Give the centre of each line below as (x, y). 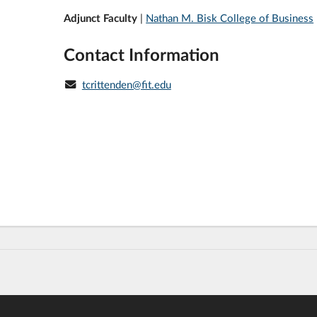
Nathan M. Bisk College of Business (230, 17)
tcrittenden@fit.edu (126, 85)
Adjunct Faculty (102, 17)
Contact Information (142, 54)
